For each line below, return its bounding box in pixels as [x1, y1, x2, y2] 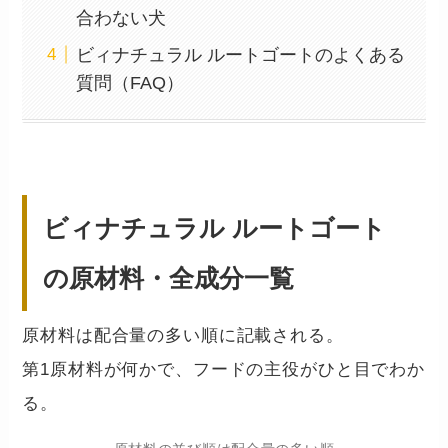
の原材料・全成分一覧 [43, 264, 295, 293]
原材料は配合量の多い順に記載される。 [22, 326, 344, 346]
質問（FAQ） [76, 72, 185, 93]
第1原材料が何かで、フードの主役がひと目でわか [22, 360, 425, 380]
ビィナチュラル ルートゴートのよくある [76, 44, 406, 65]
